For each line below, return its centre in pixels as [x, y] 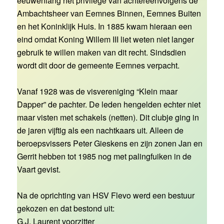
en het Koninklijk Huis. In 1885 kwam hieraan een [104, 26]
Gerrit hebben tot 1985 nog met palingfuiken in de [104, 156]
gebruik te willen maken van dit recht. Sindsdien [101, 52]
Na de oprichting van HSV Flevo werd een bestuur [105, 195]
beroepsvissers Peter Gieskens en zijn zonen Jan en [109, 143]
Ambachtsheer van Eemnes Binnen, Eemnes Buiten [109, 13]
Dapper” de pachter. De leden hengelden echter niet [108, 104]
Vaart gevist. [38, 169]
